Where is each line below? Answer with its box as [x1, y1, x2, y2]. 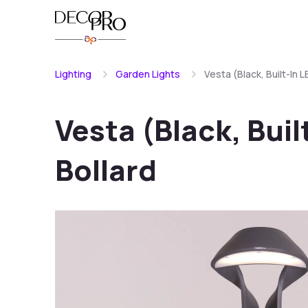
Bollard [55, 150, 157, 190]
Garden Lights [115, 67, 180, 80]
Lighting [55, 67, 91, 80]
